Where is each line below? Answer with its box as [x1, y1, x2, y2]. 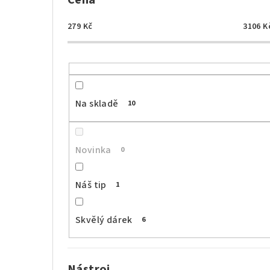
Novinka [75, 143, 111, 157]
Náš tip [75, 178, 107, 192]
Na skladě [75, 96, 119, 110]
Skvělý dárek [75, 213, 133, 227]
